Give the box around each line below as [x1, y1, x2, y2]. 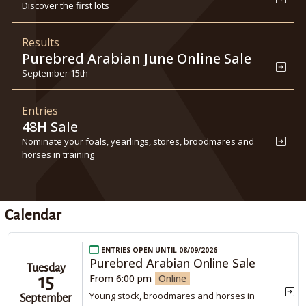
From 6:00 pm [89, 271, 152, 285]
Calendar [5, 208, 61, 224]
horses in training [21, 148, 94, 161]
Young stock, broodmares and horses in [89, 289, 255, 302]
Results [21, 35, 59, 51]
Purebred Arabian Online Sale [89, 254, 255, 271]
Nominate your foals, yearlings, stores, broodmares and [21, 135, 254, 148]
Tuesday [26, 262, 66, 275]
